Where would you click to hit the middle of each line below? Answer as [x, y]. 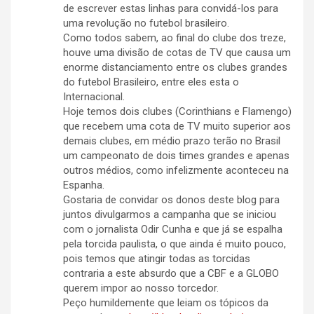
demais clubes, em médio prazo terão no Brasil [172, 141]
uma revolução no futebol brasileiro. [146, 23]
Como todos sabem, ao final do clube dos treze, [175, 38]
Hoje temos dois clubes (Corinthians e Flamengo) [177, 112]
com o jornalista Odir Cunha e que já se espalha [173, 230]
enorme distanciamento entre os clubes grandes [175, 68]
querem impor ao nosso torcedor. [141, 288]
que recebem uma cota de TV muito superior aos [177, 127]
